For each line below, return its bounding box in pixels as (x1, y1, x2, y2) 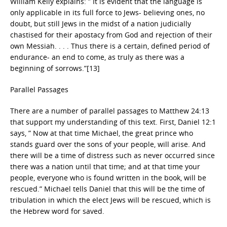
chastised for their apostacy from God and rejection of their (10, 30, 212, 40)
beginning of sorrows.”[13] (10, 63, 100, 73)
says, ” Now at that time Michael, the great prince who (10, 128, 193, 138)
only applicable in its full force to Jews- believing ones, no (10, 8, 205, 17)
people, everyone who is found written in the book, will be (10, 173, 206, 182)
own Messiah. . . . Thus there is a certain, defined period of (10, 41, 210, 51)
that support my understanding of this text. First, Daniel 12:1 (10, 117, 216, 127)
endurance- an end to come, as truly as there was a (10, 52, 184, 62)
